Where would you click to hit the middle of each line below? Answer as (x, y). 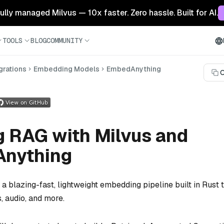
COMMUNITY (64, 40)
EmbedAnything (134, 69)
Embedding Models (66, 69)
